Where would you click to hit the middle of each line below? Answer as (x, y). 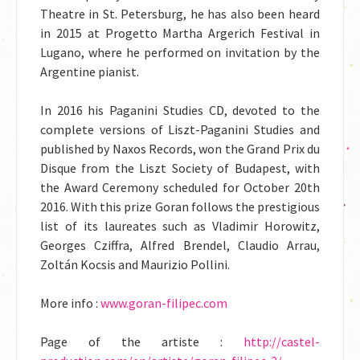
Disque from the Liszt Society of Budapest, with (180, 168)
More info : (70, 303)
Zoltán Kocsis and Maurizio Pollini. (135, 264)
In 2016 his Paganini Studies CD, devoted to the (180, 110)
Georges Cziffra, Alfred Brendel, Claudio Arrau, (180, 245)
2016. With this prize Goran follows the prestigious (180, 207)
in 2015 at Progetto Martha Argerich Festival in (180, 33)
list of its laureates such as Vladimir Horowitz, (180, 226)
